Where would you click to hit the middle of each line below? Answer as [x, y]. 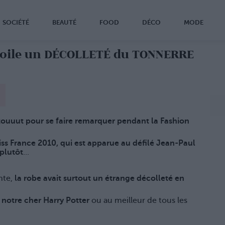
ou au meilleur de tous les [138, 201]
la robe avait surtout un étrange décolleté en [99, 179]
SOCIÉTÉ [16, 22]
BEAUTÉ [64, 22]
